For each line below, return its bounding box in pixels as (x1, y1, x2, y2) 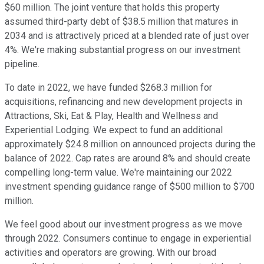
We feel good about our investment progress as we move (5, 219, 242, 230)
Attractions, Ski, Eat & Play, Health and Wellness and (5, 110, 218, 122)
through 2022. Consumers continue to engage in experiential (5, 233, 251, 245)
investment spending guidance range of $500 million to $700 (5, 181, 255, 193)
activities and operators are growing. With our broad (5, 247, 216, 259)
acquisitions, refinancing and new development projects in (5, 96, 242, 108)
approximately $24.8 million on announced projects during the (5, 138, 256, 150)
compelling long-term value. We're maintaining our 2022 (5, 167, 232, 179)
